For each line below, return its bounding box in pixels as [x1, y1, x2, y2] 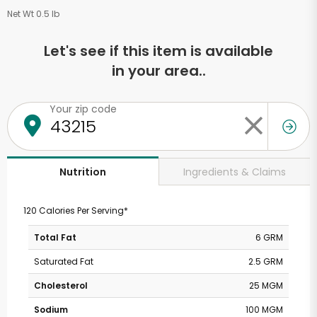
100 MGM [246, 304, 283, 316]
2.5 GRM [248, 255, 283, 267]
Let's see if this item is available [44, 41, 273, 61]
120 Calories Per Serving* [23, 204, 128, 217]
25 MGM [249, 279, 283, 292]
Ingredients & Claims [183, 164, 286, 179]
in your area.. [111, 61, 206, 81]
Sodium [34, 304, 68, 316]
